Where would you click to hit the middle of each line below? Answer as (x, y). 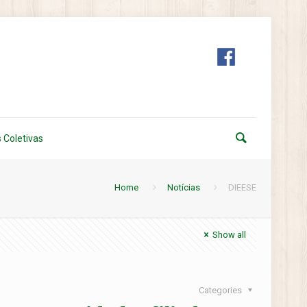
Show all (229, 235)
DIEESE (242, 187)
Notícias (183, 187)
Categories (221, 290)
